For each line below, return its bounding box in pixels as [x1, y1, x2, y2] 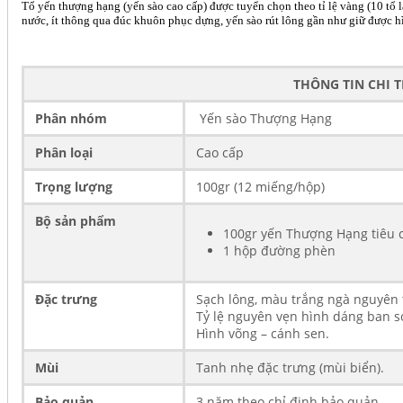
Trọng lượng [35, 177, 112, 195]
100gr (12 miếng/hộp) [196, 177, 325, 195]
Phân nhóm [35, 109, 107, 127]
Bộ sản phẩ [35, 211, 103, 229]
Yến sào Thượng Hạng [196, 109, 332, 127]
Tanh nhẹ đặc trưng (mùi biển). [196, 358, 384, 376]
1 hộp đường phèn [223, 241, 339, 259]
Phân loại [35, 143, 93, 161]
